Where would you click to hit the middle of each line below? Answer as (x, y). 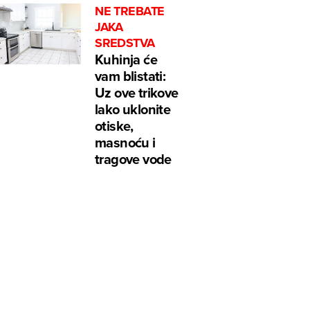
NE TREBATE (130, 11)
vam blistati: (130, 76)
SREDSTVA (125, 43)
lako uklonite (133, 109)
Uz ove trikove (137, 93)
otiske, (114, 126)
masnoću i (125, 143)
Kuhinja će (126, 60)
